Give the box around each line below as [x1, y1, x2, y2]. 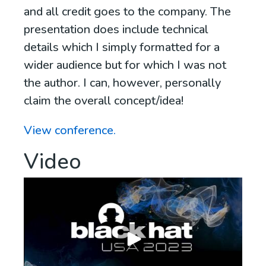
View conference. [24, 122, 116, 139]
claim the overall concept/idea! [24, 93, 183, 109]
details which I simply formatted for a [24, 39, 220, 56]
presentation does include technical [24, 21, 208, 38]
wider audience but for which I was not [24, 57, 226, 74]
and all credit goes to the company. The [24, 4, 231, 20]
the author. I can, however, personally [24, 75, 221, 91]
